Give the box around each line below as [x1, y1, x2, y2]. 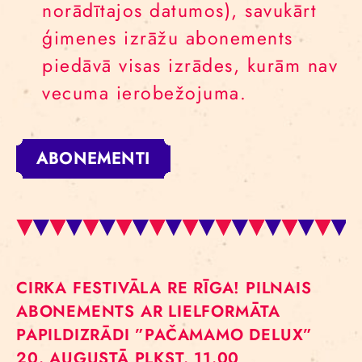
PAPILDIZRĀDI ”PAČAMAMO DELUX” [16, 323, 314, 347]
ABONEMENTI [36, 147, 150, 170]
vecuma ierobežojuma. [42, 79, 246, 107]
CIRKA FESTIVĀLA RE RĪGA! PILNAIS [16, 276, 312, 300]
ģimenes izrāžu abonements [42, 24, 293, 52]
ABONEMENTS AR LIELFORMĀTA [16, 300, 280, 323]
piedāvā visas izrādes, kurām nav [42, 52, 338, 79]
